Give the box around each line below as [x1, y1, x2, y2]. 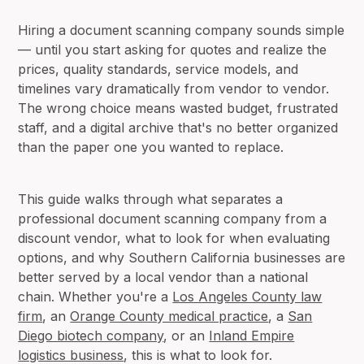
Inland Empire [209, 327, 295, 344]
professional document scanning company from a [18, 210, 327, 227]
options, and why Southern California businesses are [18, 249, 346, 266]
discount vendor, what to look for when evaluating [18, 229, 331, 246]
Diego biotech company [18, 327, 164, 344]
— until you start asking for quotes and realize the [18, 41, 327, 58]
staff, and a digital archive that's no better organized [18, 119, 339, 136]
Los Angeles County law [172, 288, 323, 305]
